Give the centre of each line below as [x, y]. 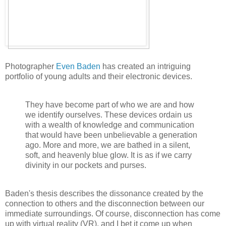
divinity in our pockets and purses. [86, 165]
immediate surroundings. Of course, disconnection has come [113, 213]
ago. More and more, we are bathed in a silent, [108, 145]
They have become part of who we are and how [110, 105]
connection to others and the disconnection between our [105, 203]
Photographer [31, 67]
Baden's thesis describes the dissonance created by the [104, 193]
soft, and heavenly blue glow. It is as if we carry [108, 155]
